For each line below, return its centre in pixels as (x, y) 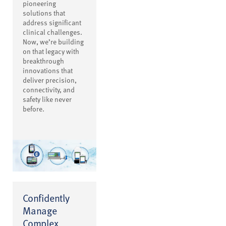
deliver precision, (50, 80)
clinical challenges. (52, 32)
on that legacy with (51, 51)
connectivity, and (49, 90)
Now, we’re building (53, 42)
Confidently (46, 197)
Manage (40, 210)
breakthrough (43, 61)
